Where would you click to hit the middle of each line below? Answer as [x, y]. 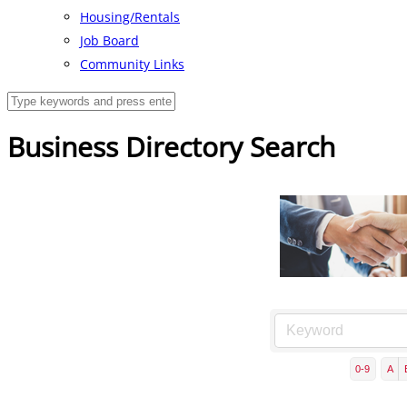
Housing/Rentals [130, 17]
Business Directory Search [171, 147]
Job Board [109, 40]
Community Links [132, 64]
